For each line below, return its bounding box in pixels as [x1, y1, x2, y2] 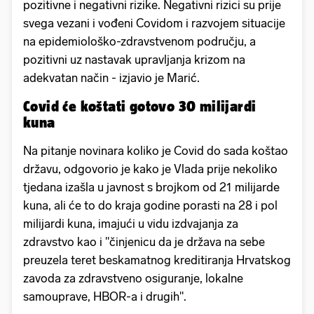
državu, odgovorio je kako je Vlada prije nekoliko [23, 162, 278, 177]
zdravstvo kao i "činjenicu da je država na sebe [23, 235, 265, 250]
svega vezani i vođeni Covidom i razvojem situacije [23, 16, 285, 31]
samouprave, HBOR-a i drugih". [23, 289, 189, 304]
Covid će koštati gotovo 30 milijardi [23, 97, 257, 115]
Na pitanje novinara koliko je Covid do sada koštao [23, 144, 288, 158]
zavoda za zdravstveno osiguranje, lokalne [23, 271, 243, 286]
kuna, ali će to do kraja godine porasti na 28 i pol [23, 198, 278, 213]
